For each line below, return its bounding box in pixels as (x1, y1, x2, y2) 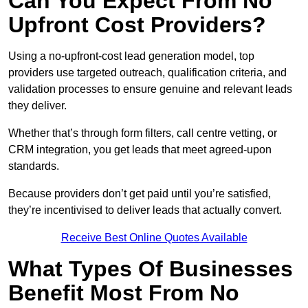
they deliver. (8, 100, 67, 112)
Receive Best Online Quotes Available (60, 232, 247, 244)
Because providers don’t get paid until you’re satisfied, (8, 188, 271, 200)
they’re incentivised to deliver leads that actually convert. (8, 204, 282, 217)
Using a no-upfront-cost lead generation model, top (8, 50, 254, 63)
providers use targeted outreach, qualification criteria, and (8, 67, 287, 79)
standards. (8, 160, 62, 173)
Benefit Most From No (8, 280, 239, 306)
